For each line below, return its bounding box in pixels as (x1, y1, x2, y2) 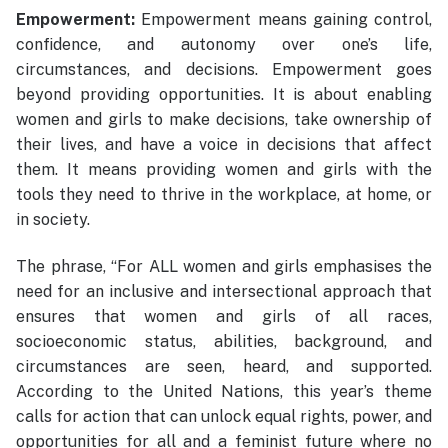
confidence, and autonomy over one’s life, (16, 34, 432, 54)
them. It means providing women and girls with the (16, 159, 432, 179)
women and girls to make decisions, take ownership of (16, 109, 432, 129)
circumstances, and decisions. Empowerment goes (16, 59, 432, 79)
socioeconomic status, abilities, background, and (16, 332, 432, 352)
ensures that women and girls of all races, (16, 307, 432, 327)
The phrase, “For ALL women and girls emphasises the (16, 257, 432, 277)
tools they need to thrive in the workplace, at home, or (16, 184, 432, 204)
